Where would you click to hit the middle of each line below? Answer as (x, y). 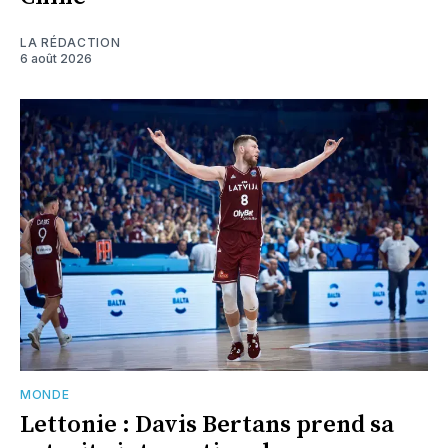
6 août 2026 (56, 59)
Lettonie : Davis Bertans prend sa (207, 425)
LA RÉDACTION (70, 43)
